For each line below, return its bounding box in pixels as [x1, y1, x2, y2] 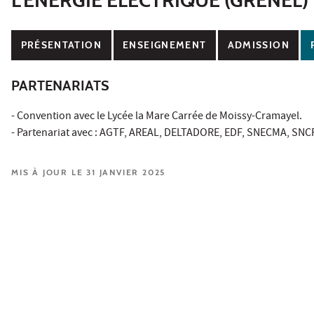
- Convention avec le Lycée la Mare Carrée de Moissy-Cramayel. [11, 108, 302, 125]
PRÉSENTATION [20, 39, 102, 51]
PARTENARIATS [11, 76, 109, 94]
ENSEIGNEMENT [123, 39, 207, 51]
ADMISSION [227, 39, 289, 51]
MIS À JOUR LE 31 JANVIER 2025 [11, 166, 166, 177]
